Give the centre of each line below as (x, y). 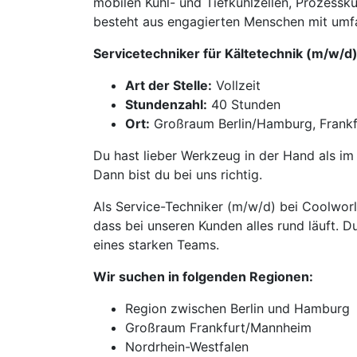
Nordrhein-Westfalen (187, 347)
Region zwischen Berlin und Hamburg (237, 308)
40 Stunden (244, 104)
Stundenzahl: (166, 104)
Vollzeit (236, 85)
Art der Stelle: (169, 85)
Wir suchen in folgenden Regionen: (203, 277)
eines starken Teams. (156, 245)
